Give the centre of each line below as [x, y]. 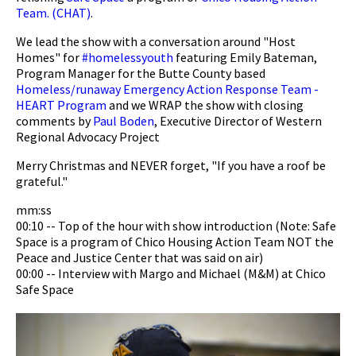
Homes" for [49, 58]
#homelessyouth [128, 58]
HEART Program [61, 105]
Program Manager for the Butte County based [141, 74]
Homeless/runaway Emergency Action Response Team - [167, 89]
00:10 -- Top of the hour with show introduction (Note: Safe [176, 226]
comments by [54, 121]
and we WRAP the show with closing [205, 105]
